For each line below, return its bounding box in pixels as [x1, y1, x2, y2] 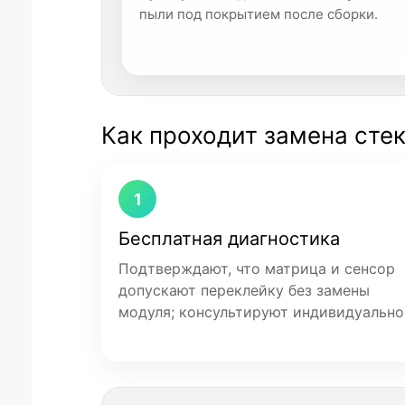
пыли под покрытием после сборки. [139, 5, 378, 23]
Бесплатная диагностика [118, 228, 340, 250]
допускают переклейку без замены [118, 281, 370, 299]
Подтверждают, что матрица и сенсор [118, 259, 395, 278]
